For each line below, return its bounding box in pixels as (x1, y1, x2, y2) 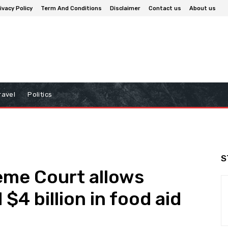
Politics (27, 91, 52, 99)
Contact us (149, 5, 181, 12)
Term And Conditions (41, 5, 102, 12)
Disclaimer (110, 5, 140, 12)
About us (189, 5, 216, 12)
